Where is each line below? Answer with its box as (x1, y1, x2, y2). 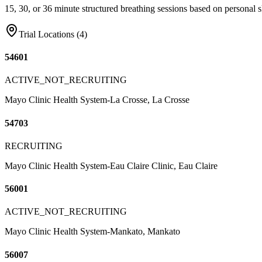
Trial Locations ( (19, 29, 80, 39)
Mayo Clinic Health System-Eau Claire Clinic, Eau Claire (5, 160, 218, 171)
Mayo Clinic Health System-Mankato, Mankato (5, 226, 180, 237)
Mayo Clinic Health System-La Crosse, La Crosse (5, 95, 189, 105)
